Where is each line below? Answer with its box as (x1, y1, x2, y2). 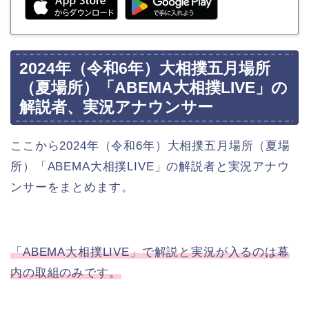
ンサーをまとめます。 (10, 180, 134, 194)
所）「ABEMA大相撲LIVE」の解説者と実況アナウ (10, 159, 290, 173)
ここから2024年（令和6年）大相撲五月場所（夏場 (10, 139, 290, 152)
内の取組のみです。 (10, 266, 121, 279)
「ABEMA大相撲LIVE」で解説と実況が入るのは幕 (10, 245, 290, 259)
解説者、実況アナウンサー (19, 97, 213, 116)
